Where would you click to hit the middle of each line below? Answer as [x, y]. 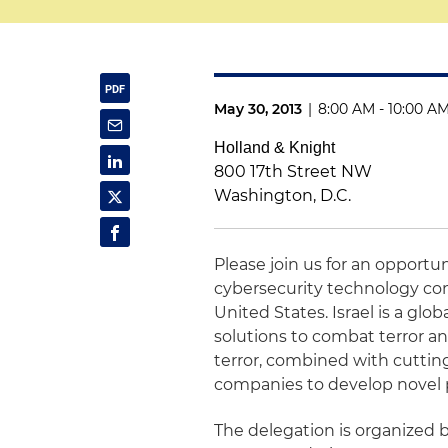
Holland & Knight [275, 147]
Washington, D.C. [283, 195]
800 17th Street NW [293, 171]
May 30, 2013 [258, 109]
